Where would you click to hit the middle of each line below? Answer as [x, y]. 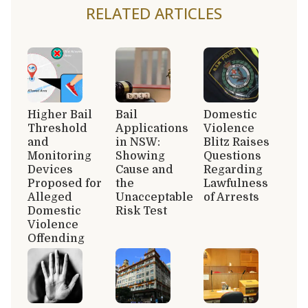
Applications [152, 128]
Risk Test [141, 211]
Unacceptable [154, 197]
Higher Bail [60, 114]
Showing [140, 156]
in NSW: [138, 142]
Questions [232, 156]
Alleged [50, 197]
